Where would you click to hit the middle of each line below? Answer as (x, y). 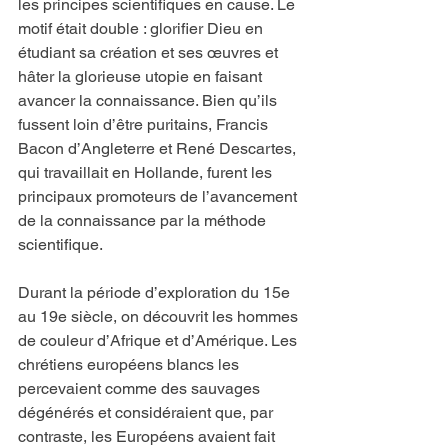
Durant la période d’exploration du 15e (156, 293)
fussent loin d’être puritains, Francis (145, 125)
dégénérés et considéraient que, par (147, 413)
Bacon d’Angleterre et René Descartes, (159, 149)
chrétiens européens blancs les (130, 365)
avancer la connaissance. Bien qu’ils (149, 101)
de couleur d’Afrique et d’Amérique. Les (159, 341)
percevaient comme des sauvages (141, 389)
